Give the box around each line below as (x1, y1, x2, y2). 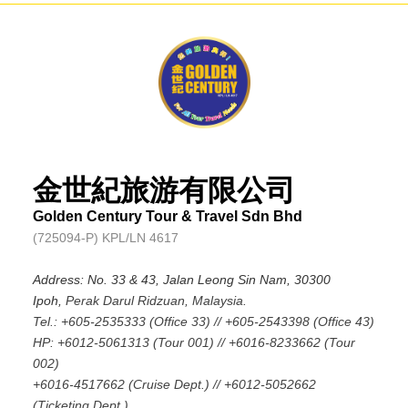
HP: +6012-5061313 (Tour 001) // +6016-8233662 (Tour (32, 335, 355, 351)
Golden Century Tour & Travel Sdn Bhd (32, 209, 302, 225)
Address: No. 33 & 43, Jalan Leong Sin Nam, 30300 (32, 272, 331, 288)
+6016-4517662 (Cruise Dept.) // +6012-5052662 (32, 377, 316, 393)
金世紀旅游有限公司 (32, 174, 295, 208)
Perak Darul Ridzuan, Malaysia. (65, 293, 247, 309)
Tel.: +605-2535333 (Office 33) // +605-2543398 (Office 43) (32, 314, 374, 330)
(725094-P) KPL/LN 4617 (32, 230, 178, 246)
